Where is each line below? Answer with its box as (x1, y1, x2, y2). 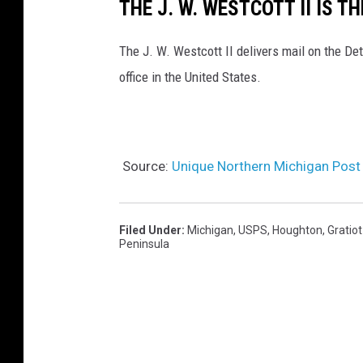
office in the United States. (119, 69, 261, 86)
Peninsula (119, 237, 169, 251)
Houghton (272, 224, 322, 237)
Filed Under (119, 224, 181, 237)
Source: (119, 158, 172, 175)
